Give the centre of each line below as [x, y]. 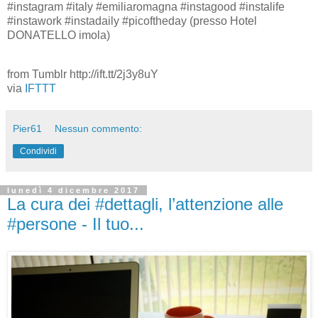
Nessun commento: [99, 129]
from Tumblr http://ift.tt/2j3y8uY [83, 75]
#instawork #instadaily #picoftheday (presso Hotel [132, 21]
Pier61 [27, 129]
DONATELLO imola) [59, 35]
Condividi [38, 152]
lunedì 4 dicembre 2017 [73, 191]
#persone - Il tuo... [76, 224]
